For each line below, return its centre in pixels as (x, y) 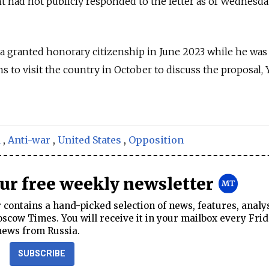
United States (89, 140)
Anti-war (29, 140)
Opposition (156, 140)
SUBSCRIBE (42, 253)
